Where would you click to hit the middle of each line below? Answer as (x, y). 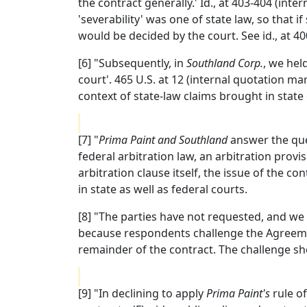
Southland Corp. (225, 63)
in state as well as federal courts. (163, 189)
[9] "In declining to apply (142, 293)
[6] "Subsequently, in (132, 63)
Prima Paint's (238, 293)
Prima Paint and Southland (163, 140)
